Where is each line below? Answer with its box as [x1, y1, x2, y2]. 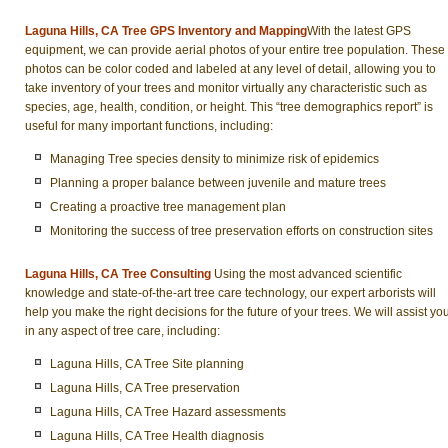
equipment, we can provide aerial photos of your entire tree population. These [25, 42, 445, 57]
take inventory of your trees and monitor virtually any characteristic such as [25, 80, 427, 95]
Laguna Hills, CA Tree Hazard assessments [50, 405, 286, 419]
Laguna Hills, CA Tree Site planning [50, 357, 244, 371]
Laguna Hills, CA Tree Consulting [25, 266, 211, 281]
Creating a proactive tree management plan [50, 200, 286, 214]
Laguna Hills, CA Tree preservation [50, 381, 240, 395]
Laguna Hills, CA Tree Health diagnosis [50, 429, 264, 443]
